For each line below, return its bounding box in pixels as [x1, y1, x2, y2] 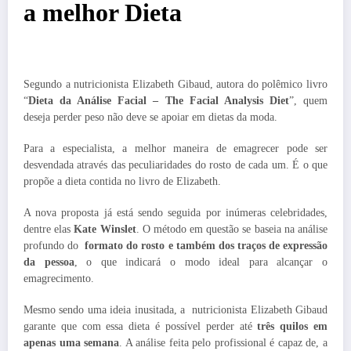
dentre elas [24, 223, 74, 236]
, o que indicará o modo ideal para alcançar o [74, 256, 328, 269]
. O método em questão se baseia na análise [136, 223, 328, 236]
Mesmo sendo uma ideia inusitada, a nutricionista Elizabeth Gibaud [24, 304, 327, 317]
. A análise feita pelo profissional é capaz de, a [119, 337, 328, 349]
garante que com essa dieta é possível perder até [24, 320, 258, 333]
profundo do [24, 240, 79, 252]
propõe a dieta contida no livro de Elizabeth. [24, 175, 221, 187]
